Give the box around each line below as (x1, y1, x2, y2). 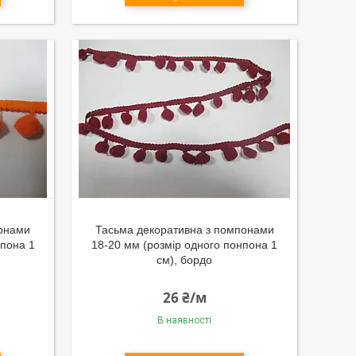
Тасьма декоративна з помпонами (95, 223, 274, 236)
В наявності (157, 315, 212, 326)
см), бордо (157, 253, 213, 266)
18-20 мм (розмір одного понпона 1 (91, 238, 278, 251)
